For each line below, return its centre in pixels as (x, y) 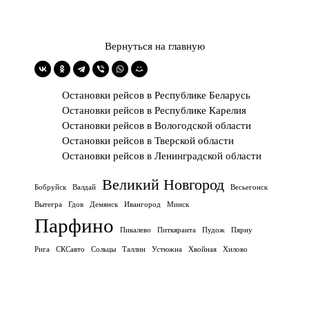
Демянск (104, 205)
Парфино (74, 226)
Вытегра (48, 205)
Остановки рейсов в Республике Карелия (154, 110)
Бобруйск (50, 187)
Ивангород (142, 205)
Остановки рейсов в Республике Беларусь (156, 95)
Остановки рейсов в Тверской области (148, 141)
